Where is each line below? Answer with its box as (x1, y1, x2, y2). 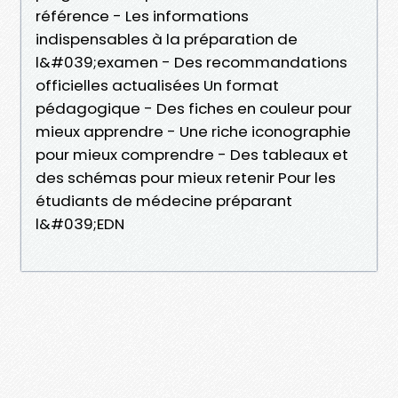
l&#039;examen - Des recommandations (36, 51, 347, 73)
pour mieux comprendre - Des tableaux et (36, 143, 348, 165)
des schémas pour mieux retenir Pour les (36, 166, 336, 188)
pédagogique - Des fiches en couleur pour (36, 97, 352, 119)
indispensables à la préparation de (36, 28, 298, 50)
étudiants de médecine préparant (36, 189, 292, 211)
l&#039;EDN (36, 212, 124, 235)
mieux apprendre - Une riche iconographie (36, 120, 351, 142)
